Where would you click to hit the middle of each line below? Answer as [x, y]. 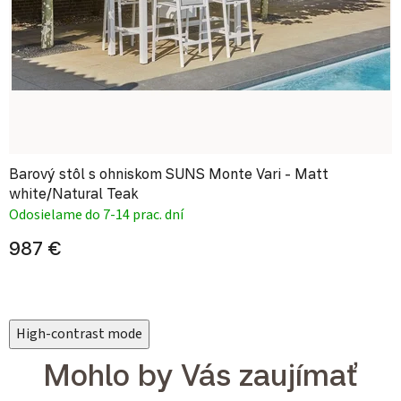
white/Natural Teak [74, 194]
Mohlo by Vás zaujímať [200, 375]
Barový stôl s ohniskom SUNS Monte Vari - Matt [169, 174]
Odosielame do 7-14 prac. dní [96, 215]
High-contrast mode [79, 334]
